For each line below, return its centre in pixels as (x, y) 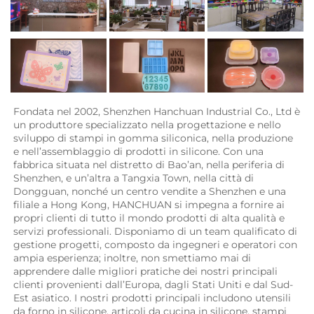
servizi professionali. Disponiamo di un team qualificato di (155, 231)
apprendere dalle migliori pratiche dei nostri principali (145, 271)
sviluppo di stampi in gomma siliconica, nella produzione (153, 138)
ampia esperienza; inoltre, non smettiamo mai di (132, 258)
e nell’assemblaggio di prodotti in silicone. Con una (138, 151)
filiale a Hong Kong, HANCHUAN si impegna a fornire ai (149, 204)
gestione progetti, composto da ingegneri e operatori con (155, 244)
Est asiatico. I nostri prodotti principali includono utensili (152, 298)
